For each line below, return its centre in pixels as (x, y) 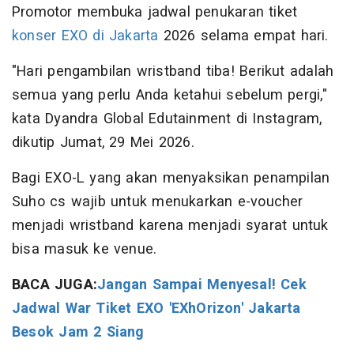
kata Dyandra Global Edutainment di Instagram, (167, 119)
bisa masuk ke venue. (85, 249)
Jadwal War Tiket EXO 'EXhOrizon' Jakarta (156, 308)
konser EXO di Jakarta (85, 36)
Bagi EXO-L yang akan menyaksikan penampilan (171, 178)
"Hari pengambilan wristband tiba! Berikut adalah (173, 71)
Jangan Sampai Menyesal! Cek (202, 284)
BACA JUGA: (55, 284)
